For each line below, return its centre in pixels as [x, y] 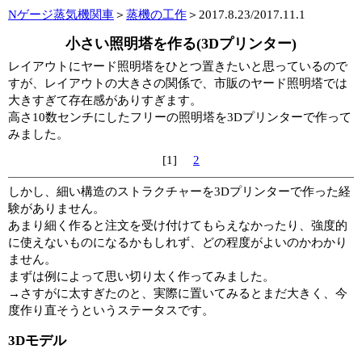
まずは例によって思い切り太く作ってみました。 [141, 276]
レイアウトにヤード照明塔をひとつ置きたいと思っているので [178, 66]
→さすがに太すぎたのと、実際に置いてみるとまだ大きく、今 [178, 293]
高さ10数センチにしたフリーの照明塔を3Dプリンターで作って [180, 117]
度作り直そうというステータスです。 [111, 310]
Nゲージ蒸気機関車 [61, 15]
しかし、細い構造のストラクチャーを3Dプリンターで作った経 [179, 191]
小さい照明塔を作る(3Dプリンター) [181, 43]
